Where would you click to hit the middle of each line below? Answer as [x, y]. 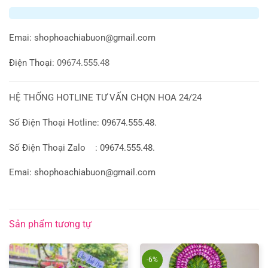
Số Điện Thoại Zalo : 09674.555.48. [82, 148]
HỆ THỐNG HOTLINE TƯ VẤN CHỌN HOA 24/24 [105, 98]
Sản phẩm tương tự [50, 224]
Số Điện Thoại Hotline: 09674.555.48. [83, 123]
